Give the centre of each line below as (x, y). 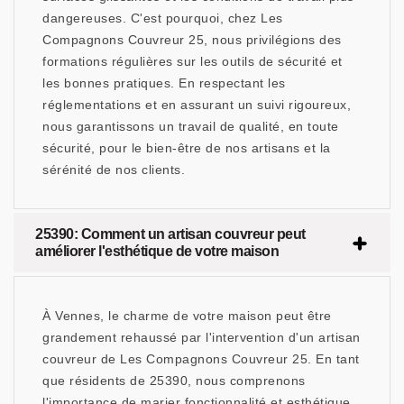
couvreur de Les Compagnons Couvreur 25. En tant (201, 359)
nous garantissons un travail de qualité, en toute (191, 127)
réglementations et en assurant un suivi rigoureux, (197, 105)
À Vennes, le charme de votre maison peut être (187, 316)
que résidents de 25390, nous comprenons (174, 381)
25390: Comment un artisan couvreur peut (170, 234)
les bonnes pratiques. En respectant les (164, 83)
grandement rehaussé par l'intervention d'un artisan (202, 338)
